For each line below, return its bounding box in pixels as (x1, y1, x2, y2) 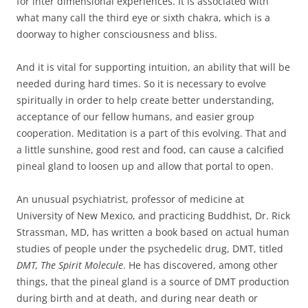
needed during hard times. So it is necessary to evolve (16, 77, 266, 91)
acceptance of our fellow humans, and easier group (16, 110, 254, 124)
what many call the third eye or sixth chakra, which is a (16, 11, 270, 25)
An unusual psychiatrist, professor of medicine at (16, 192, 244, 206)
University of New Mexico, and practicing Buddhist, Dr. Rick (16, 209, 290, 223)
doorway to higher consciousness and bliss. (16, 27, 217, 41)
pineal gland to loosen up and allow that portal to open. (16, 159, 274, 173)
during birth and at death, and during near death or (16, 291, 258, 305)
